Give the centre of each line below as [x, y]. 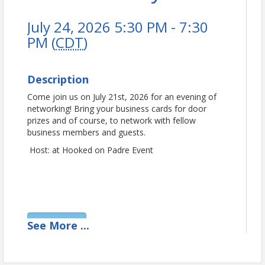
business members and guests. [86, 132]
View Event [57, 222]
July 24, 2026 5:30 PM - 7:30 [118, 27]
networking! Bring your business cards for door [117, 108]
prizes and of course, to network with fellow [112, 120]
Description [58, 79]
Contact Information [83, 243]
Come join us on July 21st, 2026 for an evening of [122, 96]
